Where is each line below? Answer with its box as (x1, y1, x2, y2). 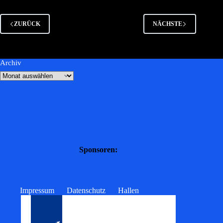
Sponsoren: (79, 145, 117, 154)
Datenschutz (67, 186, 106, 195)
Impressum (20, 186, 54, 195)
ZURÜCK (14, 20, 40, 27)
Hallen (118, 186, 139, 195)
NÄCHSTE (153, 20, 183, 27)
